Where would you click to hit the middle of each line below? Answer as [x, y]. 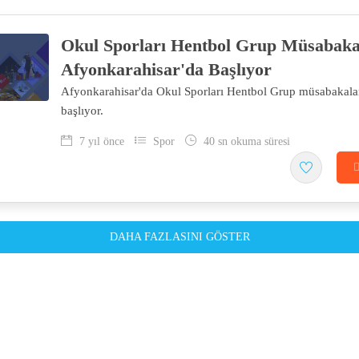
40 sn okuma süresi [245, 141]
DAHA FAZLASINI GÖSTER [179, 237]
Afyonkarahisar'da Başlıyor [166, 69]
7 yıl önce [100, 141]
